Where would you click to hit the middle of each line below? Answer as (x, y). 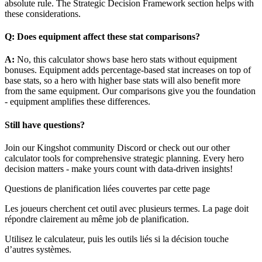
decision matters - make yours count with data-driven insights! (119, 169)
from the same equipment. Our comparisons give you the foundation (130, 91)
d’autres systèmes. (38, 249)
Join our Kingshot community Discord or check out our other (117, 148)
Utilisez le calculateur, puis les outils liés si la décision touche (117, 239)
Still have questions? (45, 125)
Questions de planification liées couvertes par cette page (107, 189)
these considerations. (43, 13)
